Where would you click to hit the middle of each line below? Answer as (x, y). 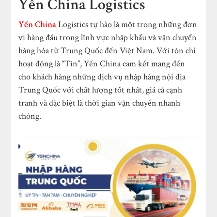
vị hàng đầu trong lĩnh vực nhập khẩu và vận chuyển (108, 37)
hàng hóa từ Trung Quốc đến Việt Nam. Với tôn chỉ (107, 50)
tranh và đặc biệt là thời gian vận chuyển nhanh (100, 103)
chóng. (30, 116)
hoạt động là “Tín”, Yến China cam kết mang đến (102, 63)
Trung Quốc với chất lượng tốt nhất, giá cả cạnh (101, 90)
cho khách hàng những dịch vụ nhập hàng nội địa (102, 77)
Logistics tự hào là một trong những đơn (127, 24)
